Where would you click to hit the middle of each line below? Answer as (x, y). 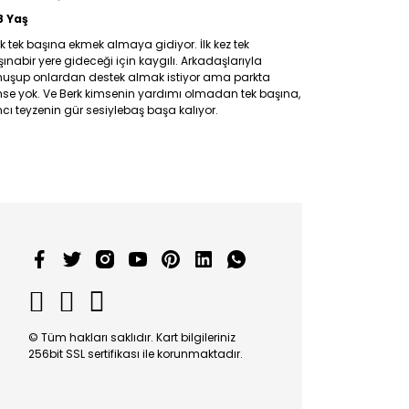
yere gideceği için (89, 61)
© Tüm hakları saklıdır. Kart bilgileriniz (132, 337)
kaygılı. (160, 61)
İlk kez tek (225, 44)
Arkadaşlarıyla (221, 61)
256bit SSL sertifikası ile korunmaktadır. (136, 354)
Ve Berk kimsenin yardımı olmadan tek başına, (172, 94)
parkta (252, 77)
